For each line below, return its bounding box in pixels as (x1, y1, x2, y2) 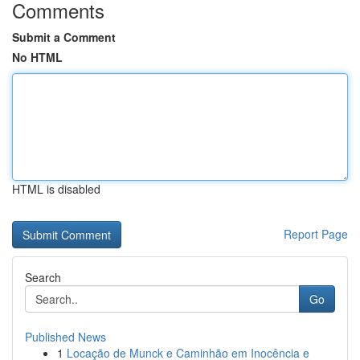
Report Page (284, 226, 348, 242)
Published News (25, 329, 106, 345)
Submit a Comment (12, 29, 116, 45)
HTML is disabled (12, 181, 100, 197)
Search (25, 269, 61, 285)
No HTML (12, 49, 63, 65)
